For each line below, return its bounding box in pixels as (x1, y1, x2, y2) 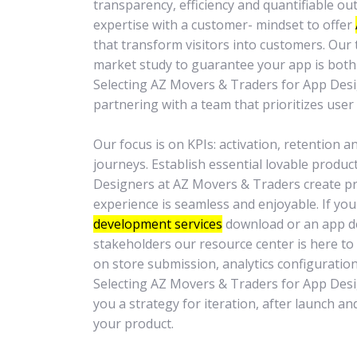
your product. (93, 315, 174, 332)
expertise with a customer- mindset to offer (93, 16, 355, 33)
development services (93, 215, 222, 233)
